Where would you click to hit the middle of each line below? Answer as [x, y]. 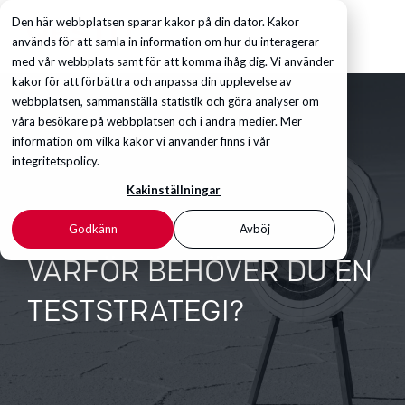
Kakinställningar [174, 190]
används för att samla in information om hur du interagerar [165, 42]
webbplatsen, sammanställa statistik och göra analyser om [165, 101]
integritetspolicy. [56, 161]
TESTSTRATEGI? [136, 314]
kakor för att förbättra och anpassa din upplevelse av [152, 81]
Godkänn [93, 229]
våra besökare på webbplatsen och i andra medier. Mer [157, 121]
